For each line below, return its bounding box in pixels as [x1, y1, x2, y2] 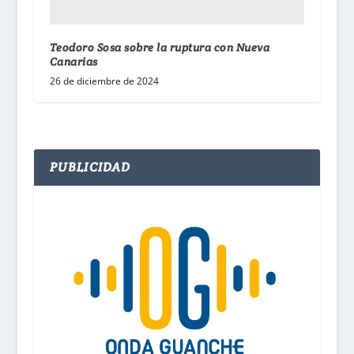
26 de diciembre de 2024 [49, 74, 159, 88]
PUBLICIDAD [49, 159, 131, 176]
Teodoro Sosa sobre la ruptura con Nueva [49, 40, 270, 55]
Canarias [49, 55, 98, 70]
